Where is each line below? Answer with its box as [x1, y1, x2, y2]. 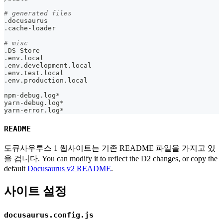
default [4, 164, 27, 173]
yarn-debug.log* [4, 99, 64, 107]
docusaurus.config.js [4, 210, 94, 220]
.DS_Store [4, 46, 40, 54]
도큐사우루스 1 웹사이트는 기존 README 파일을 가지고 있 [4, 144, 216, 153]
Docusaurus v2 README [27, 164, 111, 173]
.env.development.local [4, 61, 92, 69]
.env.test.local [4, 69, 64, 77]
